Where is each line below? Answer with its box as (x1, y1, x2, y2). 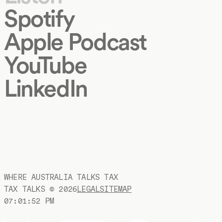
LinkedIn (4, 73, 87, 103)
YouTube (4, 50, 87, 79)
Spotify (4, 3, 74, 33)
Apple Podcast (4, 27, 146, 56)
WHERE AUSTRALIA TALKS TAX (4, 172, 118, 182)
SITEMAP (100, 184, 132, 194)
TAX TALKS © (4, 184, 59, 194)
